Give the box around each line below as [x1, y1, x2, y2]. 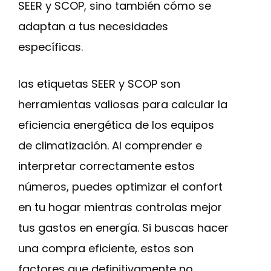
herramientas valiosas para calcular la [18, 97, 227, 112]
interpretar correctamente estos [18, 158, 195, 174]
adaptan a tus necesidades [18, 19, 168, 34]
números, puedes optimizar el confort [18, 179, 223, 194]
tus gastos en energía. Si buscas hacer [18, 220, 229, 235]
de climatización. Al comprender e [18, 138, 202, 153]
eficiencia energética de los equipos [18, 117, 214, 132]
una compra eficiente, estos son [18, 241, 194, 256]
